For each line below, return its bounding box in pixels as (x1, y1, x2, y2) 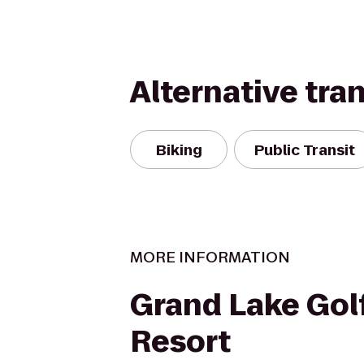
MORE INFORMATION (130, 247, 290, 267)
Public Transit (254, 139, 355, 160)
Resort (130, 321, 231, 362)
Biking (155, 139, 202, 160)
